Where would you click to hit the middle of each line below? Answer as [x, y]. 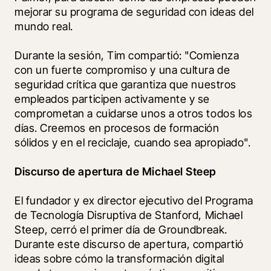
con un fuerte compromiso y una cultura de [122, 70]
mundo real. [45, 26]
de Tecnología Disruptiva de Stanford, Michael [129, 215]
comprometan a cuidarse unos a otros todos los [134, 113]
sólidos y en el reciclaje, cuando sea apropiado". [133, 142]
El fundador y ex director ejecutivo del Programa [134, 200]
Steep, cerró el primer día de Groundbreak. [121, 229]
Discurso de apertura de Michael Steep [116, 171]
